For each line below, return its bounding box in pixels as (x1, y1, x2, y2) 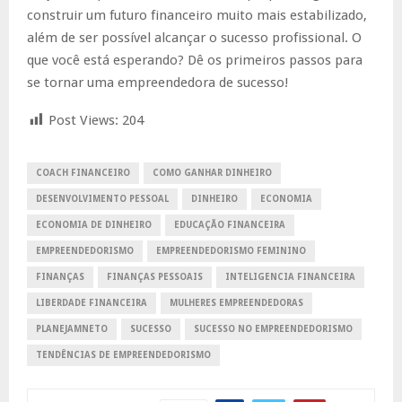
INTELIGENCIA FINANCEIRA (225, 271, 355, 282)
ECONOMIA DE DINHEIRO (36, 219, 152, 230)
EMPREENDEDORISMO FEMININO (156, 245, 306, 256)
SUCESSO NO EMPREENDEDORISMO (194, 323, 353, 334)
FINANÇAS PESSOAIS (107, 271, 203, 282)
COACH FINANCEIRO (36, 167, 130, 178)
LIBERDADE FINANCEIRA (36, 297, 147, 308)
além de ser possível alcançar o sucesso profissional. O (27, 29, 362, 46)
